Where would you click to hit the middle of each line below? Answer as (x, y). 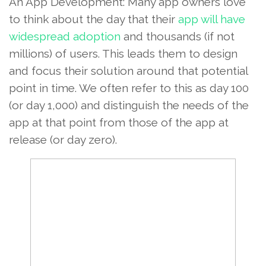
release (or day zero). (63, 139)
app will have (212, 19)
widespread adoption (65, 36)
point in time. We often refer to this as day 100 (129, 88)
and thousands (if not (178, 36)
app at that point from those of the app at (119, 122)
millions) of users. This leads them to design (123, 53)
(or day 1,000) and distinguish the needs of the (129, 105)
